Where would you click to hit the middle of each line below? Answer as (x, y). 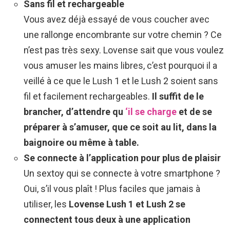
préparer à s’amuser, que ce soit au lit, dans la (120, 127)
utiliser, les (46, 204)
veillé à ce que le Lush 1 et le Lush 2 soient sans (121, 81)
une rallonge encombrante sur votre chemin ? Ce (123, 34)
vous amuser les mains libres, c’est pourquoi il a (120, 65)
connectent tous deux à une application (107, 219)
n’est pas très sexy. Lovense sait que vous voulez (124, 50)
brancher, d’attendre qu (74, 111)
